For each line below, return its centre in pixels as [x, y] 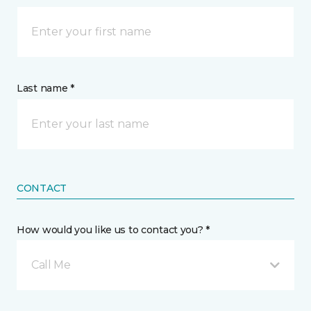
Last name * [45, 88]
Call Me [51, 265]
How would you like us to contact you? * [114, 230]
